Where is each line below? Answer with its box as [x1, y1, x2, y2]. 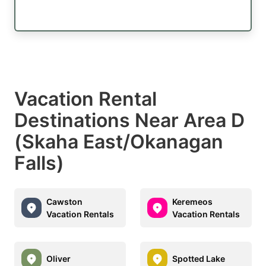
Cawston [46, 196, 83, 207]
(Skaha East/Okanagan [14, 129, 223, 153]
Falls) [14, 151, 64, 175]
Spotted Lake [172, 254, 225, 264]
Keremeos [172, 196, 213, 207]
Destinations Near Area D [14, 108, 245, 132]
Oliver [46, 254, 71, 264]
